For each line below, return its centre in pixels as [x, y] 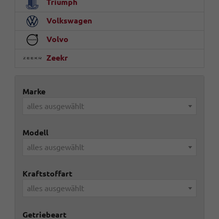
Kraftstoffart [47, 173]
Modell [35, 132]
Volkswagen [68, 20]
